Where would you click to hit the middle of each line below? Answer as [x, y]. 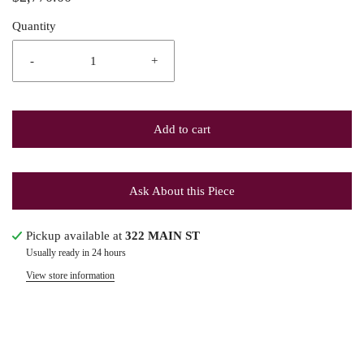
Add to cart [182, 129]
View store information [70, 275]
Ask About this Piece [182, 191]
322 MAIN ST [162, 236]
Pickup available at [76, 236]
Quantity [34, 26]
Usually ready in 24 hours [76, 253]
